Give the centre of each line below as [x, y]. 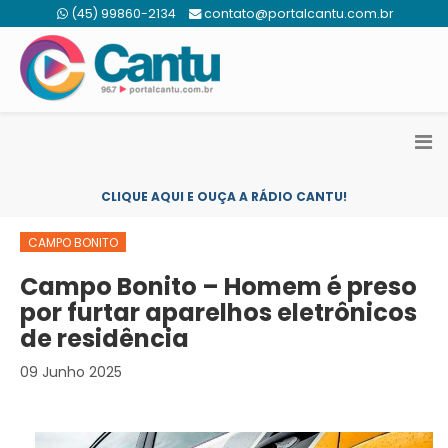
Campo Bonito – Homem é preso [218, 286]
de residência [104, 338]
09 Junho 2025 [71, 372]
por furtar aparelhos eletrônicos [218, 312]
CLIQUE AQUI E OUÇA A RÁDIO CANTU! [224, 196]
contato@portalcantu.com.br [299, 13]
